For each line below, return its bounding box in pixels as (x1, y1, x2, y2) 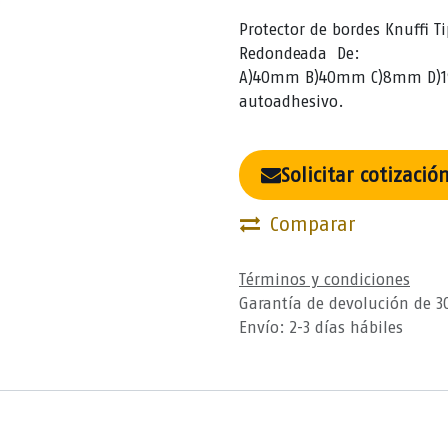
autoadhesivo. (239, 92, 344, 111)
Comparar (270, 212, 356, 236)
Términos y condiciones (239, 270, 410, 289)
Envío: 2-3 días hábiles (239, 318, 403, 337)
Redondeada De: (239, 44, 385, 63)
